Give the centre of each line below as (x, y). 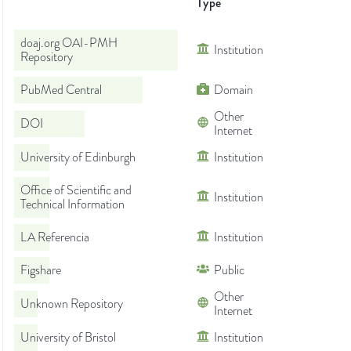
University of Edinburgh (78, 158)
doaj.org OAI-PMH (69, 43)
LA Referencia (55, 238)
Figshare (41, 271)
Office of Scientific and (76, 191)
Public (229, 271)
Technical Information (72, 205)
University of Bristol (68, 338)
